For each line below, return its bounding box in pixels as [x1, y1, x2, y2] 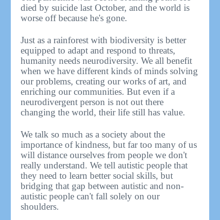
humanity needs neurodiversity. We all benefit [21, 55, 192, 66]
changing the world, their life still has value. [21, 107, 186, 117]
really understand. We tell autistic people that [21, 160, 188, 170]
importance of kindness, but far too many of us [21, 139, 197, 150]
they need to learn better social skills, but [21, 170, 173, 181]
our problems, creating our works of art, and [21, 76, 187, 86]
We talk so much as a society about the [21, 129, 165, 139]
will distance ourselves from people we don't [21, 149, 188, 160]
